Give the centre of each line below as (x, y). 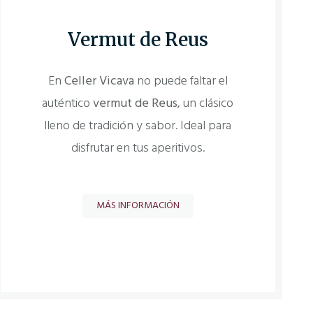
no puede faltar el (181, 82)
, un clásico (206, 104)
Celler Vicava (99, 82)
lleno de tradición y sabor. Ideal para (138, 126)
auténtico (68, 104)
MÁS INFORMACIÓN (138, 205)
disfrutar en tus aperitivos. (138, 149)
